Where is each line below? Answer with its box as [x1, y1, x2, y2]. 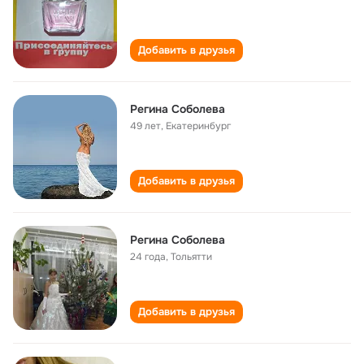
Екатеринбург [166, 119, 231, 132]
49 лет [130, 119, 161, 132]
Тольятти [171, 250, 212, 263]
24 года [130, 250, 166, 263]
